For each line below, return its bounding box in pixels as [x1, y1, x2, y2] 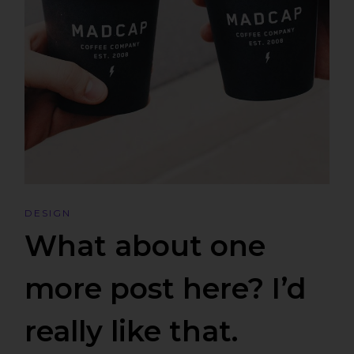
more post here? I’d [24, 271, 307, 307]
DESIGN [24, 207, 72, 220]
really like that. [24, 314, 239, 349]
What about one [24, 228, 266, 264]
